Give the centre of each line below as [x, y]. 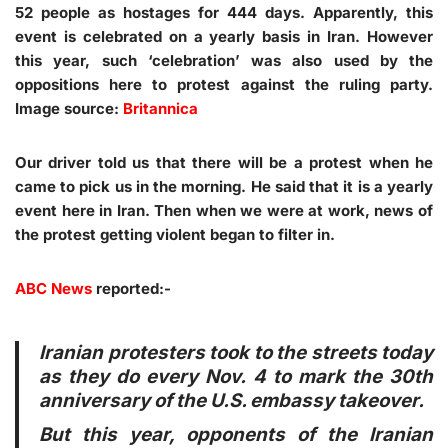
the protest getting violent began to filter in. [175, 234]
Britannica [160, 108]
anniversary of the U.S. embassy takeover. [231, 400]
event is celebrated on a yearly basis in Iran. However [224, 36]
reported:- [131, 288]
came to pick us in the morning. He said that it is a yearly [224, 186]
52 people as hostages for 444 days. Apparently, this [224, 12]
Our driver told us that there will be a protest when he [224, 162]
